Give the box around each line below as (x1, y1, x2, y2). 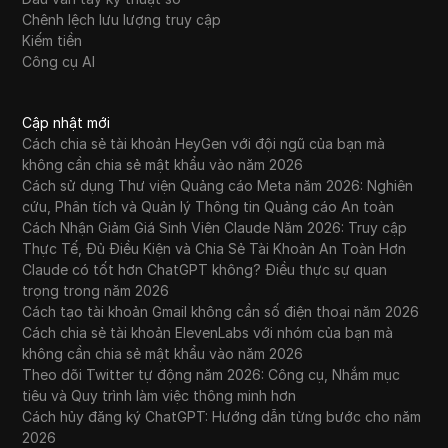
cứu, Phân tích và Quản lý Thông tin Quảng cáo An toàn (22, 198, 395, 216)
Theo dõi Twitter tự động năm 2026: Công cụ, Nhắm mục (22, 366, 401, 384)
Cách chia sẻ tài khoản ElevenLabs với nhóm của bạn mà (22, 324, 394, 342)
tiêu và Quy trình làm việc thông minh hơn (22, 387, 297, 405)
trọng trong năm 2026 (22, 282, 170, 300)
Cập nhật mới (22, 114, 111, 132)
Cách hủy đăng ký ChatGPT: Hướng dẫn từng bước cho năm (22, 408, 422, 426)
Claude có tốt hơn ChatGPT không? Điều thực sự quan (22, 261, 388, 279)
